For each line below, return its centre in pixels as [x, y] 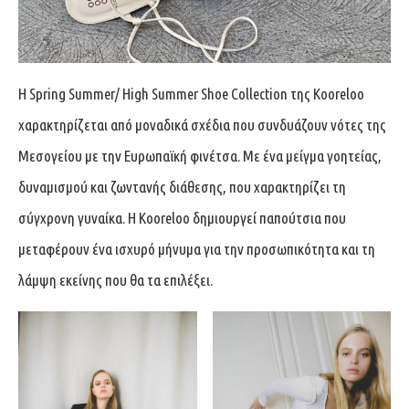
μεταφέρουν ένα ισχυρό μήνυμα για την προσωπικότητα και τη [197, 248]
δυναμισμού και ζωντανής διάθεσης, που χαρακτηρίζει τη [182, 186]
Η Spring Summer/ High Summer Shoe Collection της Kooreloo [191, 93]
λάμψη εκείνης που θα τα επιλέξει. [115, 279]
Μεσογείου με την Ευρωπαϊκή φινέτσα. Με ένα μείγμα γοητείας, [200, 155]
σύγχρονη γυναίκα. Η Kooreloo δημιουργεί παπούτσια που [182, 217]
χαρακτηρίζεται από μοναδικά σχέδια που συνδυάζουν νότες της [202, 124]
